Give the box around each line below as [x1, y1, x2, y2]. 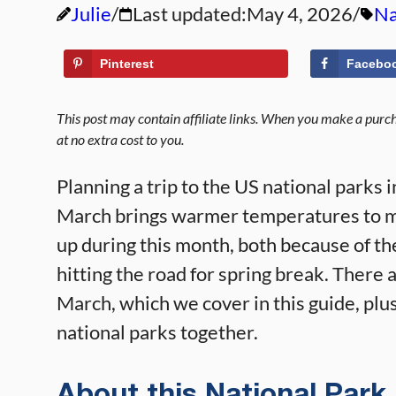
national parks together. [57, 320, 258, 344]
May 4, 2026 [247, 2, 353, 26]
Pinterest [100, 57, 154, 71]
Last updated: [133, 2, 247, 26]
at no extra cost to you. [57, 131, 184, 148]
